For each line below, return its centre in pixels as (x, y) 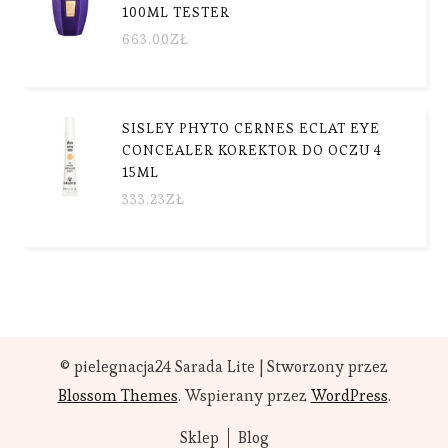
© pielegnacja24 (115, 366)
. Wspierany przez (244, 395)
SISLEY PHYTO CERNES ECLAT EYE (251, 127)
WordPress (349, 395)
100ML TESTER (176, 11)
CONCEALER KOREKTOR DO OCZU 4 (252, 149)
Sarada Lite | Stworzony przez (279, 366)
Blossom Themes (117, 395)
